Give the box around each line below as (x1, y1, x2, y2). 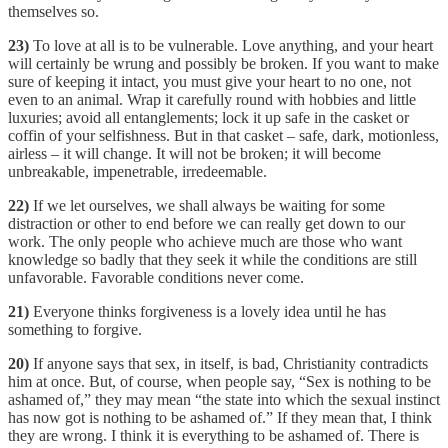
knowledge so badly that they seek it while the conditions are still (8, 250, 417, 268)
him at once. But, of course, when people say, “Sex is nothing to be (8, 372, 431, 390)
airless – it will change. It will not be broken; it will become (8, 144, 381, 162)
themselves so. (8, 2, 99, 20)
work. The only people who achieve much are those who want (8, 232, 402, 250)
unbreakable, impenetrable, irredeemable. (8, 162, 267, 180)
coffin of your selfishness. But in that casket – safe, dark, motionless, (8, 126, 439, 144)
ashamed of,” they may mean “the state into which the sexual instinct (8, 390, 440, 408)
